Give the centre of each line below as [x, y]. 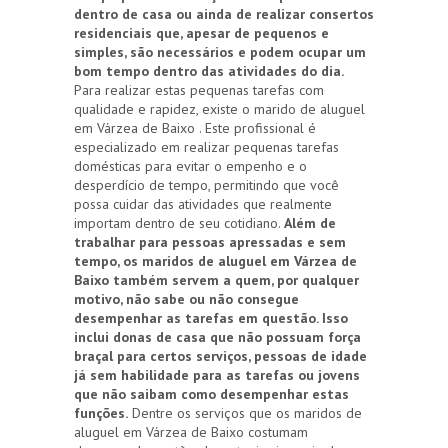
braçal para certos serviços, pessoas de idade [220, 356]
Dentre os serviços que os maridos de [245, 413]
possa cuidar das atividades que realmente [203, 204]
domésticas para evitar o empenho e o [190, 166]
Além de [310, 223]
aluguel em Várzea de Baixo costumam [191, 432]
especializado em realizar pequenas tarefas [206, 147]
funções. [101, 413]
